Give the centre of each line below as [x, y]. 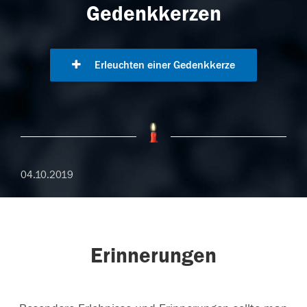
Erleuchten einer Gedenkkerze [163, 65]
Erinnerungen [153, 256]
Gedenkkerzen [153, 14]
